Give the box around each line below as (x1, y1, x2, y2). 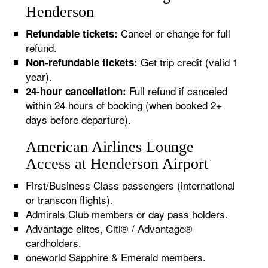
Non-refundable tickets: (26, 55, 138, 69)
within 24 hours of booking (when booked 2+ (26, 98, 223, 112)
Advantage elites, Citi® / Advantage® (26, 221, 193, 236)
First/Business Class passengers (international (26, 178, 236, 193)
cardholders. (26, 235, 82, 250)
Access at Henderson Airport (26, 155, 209, 172)
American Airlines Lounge (26, 138, 194, 156)
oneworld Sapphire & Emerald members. (26, 249, 206, 264)
